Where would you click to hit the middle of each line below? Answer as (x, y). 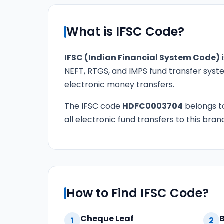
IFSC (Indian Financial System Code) (142, 58)
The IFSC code (93, 106)
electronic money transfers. (119, 85)
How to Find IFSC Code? (138, 193)
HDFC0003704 (153, 106)
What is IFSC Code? (125, 32)
